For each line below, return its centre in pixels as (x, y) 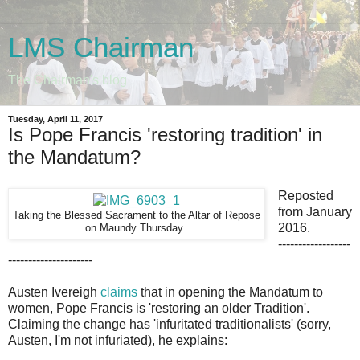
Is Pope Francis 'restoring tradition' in (165, 135)
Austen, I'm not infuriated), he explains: (118, 340)
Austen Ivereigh (54, 292)
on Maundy (112, 228)
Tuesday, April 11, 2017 (55, 119)
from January (315, 211)
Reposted (305, 195)
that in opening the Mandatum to (230, 292)
